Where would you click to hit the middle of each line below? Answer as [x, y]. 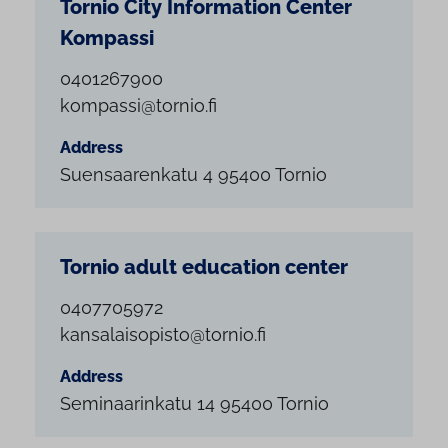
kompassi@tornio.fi [138, 106]
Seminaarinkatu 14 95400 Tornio [194, 403]
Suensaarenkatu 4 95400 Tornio [193, 175]
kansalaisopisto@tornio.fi [163, 334]
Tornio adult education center [204, 268]
